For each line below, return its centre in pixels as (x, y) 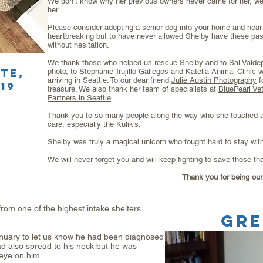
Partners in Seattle (79, 98)
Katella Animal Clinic (221, 71)
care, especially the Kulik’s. (94, 124)
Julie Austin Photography (214, 80)
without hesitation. (78, 45)
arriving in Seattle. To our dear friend (109, 80)
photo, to (63, 71)
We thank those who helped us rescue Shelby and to (138, 63)
